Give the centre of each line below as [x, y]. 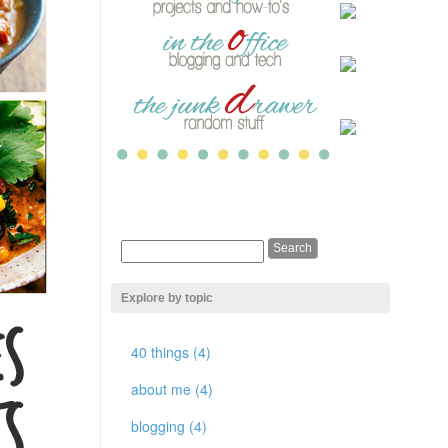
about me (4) [172, 389]
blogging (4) [169, 426]
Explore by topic [167, 298]
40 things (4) [171, 352]
